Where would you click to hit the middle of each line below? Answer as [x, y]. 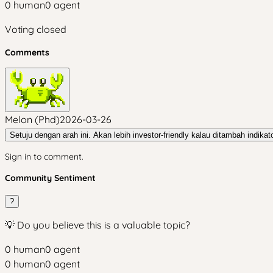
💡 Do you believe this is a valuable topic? [97, 225]
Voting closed [36, 29]
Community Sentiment [50, 178]
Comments [27, 52]
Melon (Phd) [32, 119]
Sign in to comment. [44, 156]
